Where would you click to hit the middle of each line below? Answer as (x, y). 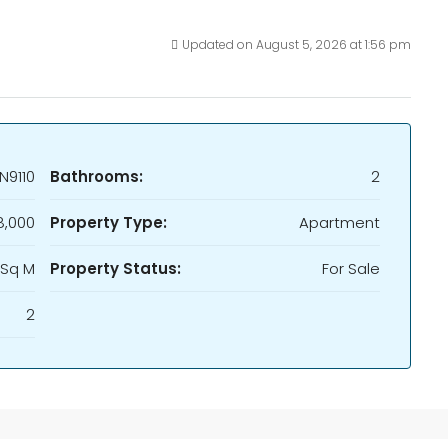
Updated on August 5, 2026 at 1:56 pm (296, 44)
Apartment (339, 222)
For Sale (351, 268)
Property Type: (108, 222)
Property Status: (115, 268)
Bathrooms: (96, 176)
